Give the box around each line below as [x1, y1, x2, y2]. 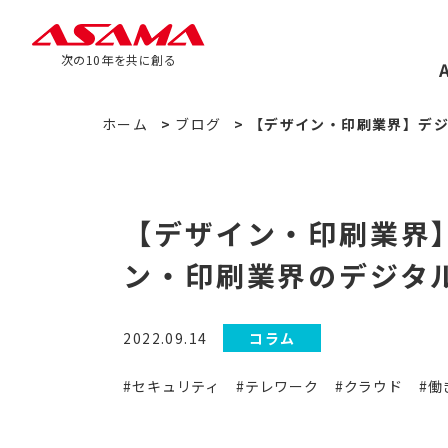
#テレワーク [235, 376, 319, 396]
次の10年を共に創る [60, 50, 177, 68]
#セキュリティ [123, 376, 220, 396]
